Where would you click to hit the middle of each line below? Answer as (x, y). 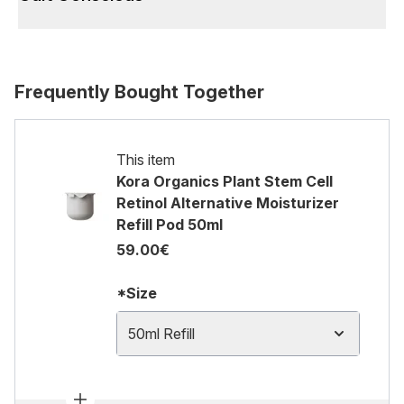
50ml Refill (161, 334)
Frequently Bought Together (139, 92)
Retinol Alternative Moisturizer (228, 203)
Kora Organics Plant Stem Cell (225, 181)
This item (146, 160)
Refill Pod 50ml (170, 225)
